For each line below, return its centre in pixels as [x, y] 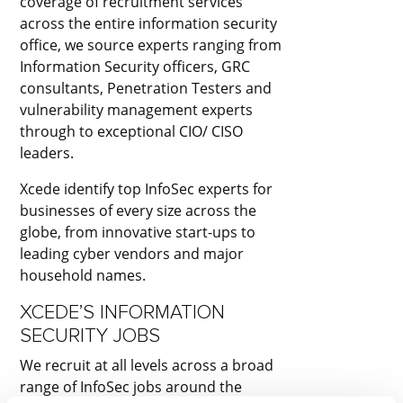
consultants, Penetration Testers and [146, 88]
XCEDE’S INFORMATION [123, 312]
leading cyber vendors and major [132, 253]
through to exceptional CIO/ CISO [132, 131]
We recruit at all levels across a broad [147, 365]
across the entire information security [149, 23]
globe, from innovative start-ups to [138, 232]
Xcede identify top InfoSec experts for [147, 188]
